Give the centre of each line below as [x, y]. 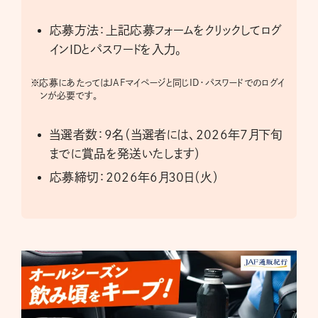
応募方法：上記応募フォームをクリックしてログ [166, 30]
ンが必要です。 [69, 95]
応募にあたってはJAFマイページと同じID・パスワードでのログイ [162, 82]
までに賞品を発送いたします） [126, 153]
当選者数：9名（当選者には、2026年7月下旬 [166, 134]
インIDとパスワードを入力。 [116, 49]
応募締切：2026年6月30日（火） [135, 177]
